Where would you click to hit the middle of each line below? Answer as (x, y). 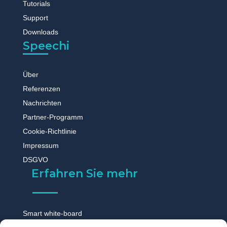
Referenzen (41, 88)
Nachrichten (42, 103)
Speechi (46, 46)
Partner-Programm (53, 117)
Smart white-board (52, 213)
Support (35, 17)
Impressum (41, 145)
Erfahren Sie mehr (84, 173)
